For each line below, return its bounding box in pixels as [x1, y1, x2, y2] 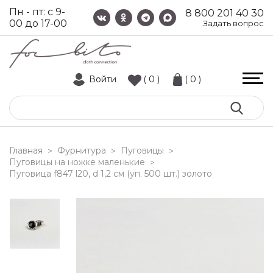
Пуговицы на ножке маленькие [9, 157, 145, 168]
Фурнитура [57, 145, 106, 156]
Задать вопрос [203, 18, 264, 28]
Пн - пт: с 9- [9, 6, 65, 18]
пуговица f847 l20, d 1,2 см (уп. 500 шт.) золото [16, 168, 212, 179]
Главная [9, 145, 43, 156]
